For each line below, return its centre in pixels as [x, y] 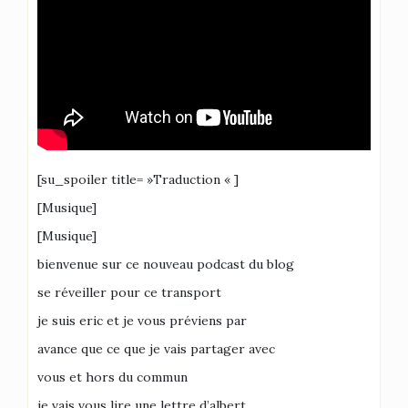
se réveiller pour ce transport [129, 292]
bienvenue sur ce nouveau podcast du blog [166, 264]
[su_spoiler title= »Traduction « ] [138, 179]
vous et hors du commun [112, 377]
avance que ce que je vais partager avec [156, 349]
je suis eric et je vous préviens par [142, 321]
